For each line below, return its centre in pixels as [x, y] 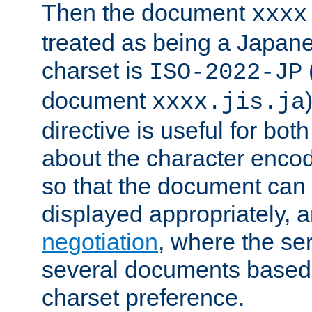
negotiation [100, 242]
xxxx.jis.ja [228, 103]
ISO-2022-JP [226, 73]
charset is [95, 71]
